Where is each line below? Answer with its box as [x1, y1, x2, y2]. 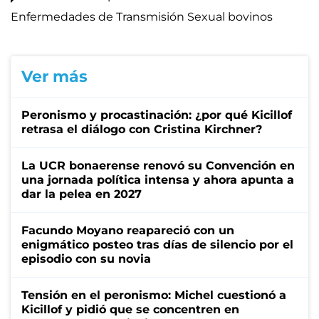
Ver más [21, 66, 88, 86]
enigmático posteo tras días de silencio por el [21, 237, 293, 251]
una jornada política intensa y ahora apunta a [21, 172, 294, 187]
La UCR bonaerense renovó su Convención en [21, 158, 295, 172]
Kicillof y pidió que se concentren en [21, 302, 239, 316]
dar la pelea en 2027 [21, 187, 142, 201]
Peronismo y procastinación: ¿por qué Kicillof [21, 108, 292, 122]
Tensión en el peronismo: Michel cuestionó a [21, 288, 286, 302]
